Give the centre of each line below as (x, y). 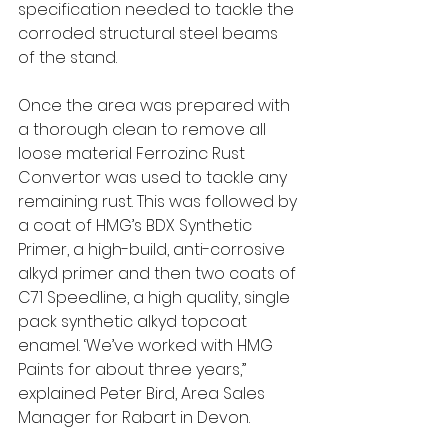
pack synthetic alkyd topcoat (134, 321)
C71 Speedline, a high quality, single (156, 297)
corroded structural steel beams (150, 33)
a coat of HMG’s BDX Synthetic (137, 225)
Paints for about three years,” (134, 369)
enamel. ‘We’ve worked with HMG (147, 345)
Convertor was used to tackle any (154, 177)
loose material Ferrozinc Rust (133, 153)
